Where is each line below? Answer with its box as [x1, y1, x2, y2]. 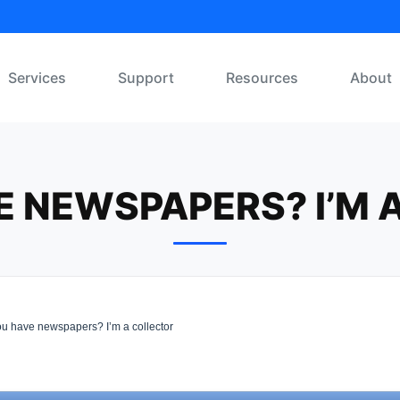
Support [118, 69, 174, 87]
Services [8, 69, 66, 87]
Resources [226, 69, 298, 87]
